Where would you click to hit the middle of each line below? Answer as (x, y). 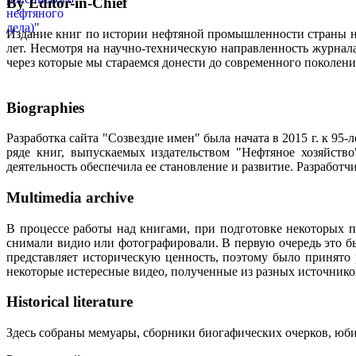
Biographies (45, 107)
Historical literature (70, 302)
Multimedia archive (70, 198)
